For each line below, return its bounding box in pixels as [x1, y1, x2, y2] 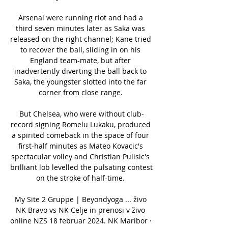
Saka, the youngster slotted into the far [14, 76, 147, 87]
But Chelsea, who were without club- [19, 108, 144, 119]
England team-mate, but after [30, 55, 131, 65]
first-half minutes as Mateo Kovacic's [18, 140, 143, 151]
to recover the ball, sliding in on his [20, 44, 140, 54]
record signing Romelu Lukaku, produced [10, 119, 151, 129]
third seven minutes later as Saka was [16, 23, 145, 33]
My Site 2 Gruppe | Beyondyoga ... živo [14, 194, 147, 204]
